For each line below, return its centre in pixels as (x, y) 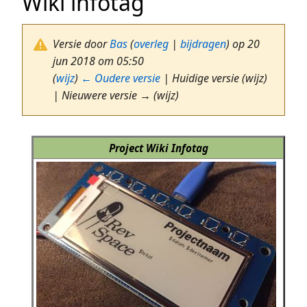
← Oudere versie (121, 78)
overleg (151, 44)
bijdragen (203, 44)
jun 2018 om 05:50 (98, 61)
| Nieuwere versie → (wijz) (116, 96)
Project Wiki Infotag (158, 148)
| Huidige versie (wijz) (214, 78)
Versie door (81, 44)
